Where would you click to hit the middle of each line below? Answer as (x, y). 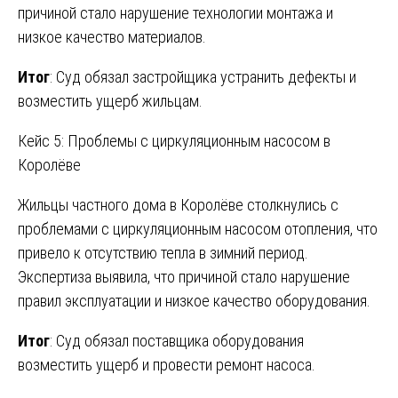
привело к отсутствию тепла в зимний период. (163, 252)
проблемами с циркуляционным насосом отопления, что (198, 228)
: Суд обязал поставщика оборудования (177, 340)
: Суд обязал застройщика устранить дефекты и (203, 76)
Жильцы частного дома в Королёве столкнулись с (178, 204)
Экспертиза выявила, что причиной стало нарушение (184, 276)
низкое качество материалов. (112, 36)
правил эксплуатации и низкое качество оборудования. (194, 300)
